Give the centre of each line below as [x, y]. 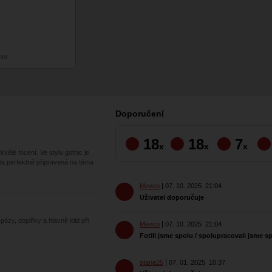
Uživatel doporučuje [172, 197]
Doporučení [140, 114]
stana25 [152, 262]
